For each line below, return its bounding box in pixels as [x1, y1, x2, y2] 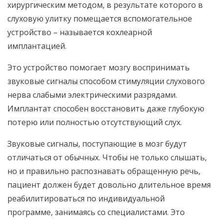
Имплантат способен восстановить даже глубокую [7, 103, 204, 114]
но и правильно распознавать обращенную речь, [7, 166, 200, 176]
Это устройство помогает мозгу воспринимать [7, 62, 190, 73]
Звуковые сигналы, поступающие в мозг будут [7, 138, 187, 149]
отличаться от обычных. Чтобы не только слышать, [7, 152, 207, 163]
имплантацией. [7, 41, 66, 51]
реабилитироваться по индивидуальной [7, 193, 165, 204]
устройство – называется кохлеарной [7, 27, 152, 38]
